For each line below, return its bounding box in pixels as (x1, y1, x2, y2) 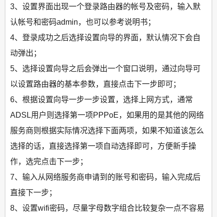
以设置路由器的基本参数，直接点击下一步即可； (10, 79, 181, 88)
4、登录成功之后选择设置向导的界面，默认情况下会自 (10, 33, 201, 42)
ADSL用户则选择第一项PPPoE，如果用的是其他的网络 (10, 110, 204, 119)
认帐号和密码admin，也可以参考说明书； (10, 17, 155, 26)
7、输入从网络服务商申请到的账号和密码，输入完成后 (10, 172, 201, 181)
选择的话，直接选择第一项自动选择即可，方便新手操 (10, 141, 196, 150)
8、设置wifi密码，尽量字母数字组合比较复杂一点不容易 (10, 203, 204, 212)
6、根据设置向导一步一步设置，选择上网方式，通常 (10, 95, 193, 104)
